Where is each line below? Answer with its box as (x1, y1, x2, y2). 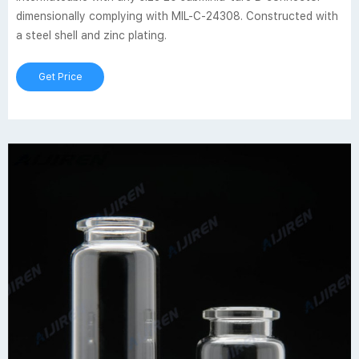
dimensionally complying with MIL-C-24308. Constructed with (16, 10, 338, 22)
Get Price (38, 71, 83, 83)
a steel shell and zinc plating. (16, 29, 167, 42)
